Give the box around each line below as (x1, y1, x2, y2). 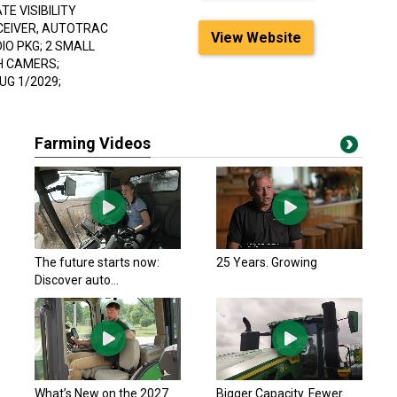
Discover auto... (35, 273, 119, 287)
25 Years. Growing (216, 255, 317, 269)
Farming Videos (35, 134, 151, 152)
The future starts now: (35, 255, 160, 269)
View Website (211, 29, 301, 46)
